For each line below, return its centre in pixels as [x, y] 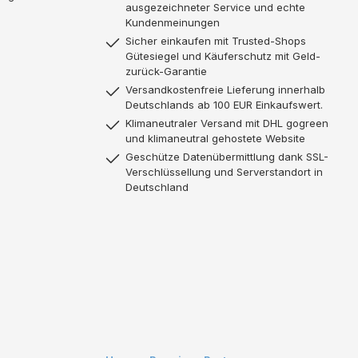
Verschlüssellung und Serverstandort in [224, 171]
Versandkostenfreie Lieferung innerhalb [225, 89]
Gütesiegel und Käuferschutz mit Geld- [223, 56]
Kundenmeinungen [173, 22]
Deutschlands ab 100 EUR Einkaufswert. [224, 104]
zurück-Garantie [166, 71]
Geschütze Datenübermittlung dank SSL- [227, 156]
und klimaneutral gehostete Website [215, 138]
